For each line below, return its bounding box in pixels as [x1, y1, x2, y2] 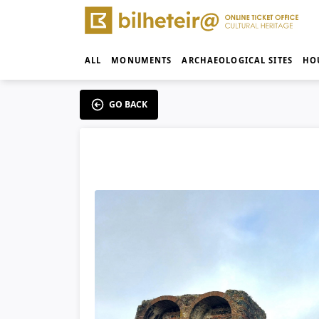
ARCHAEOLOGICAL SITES [182, 54, 293, 66]
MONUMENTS [111, 54, 172, 66]
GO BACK [109, 98, 148, 110]
